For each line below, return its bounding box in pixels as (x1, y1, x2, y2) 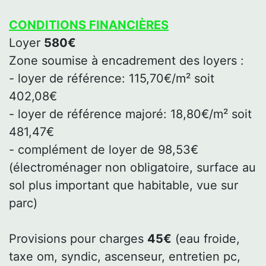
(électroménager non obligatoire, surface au (9, 160, 256, 175)
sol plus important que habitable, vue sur (9, 178, 238, 192)
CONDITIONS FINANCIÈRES (9, 17, 169, 32)
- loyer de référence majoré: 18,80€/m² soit (9, 106, 252, 121)
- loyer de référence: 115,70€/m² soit (9, 71, 214, 85)
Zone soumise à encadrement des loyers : (9, 53, 244, 68)
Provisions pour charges (9, 231, 147, 246)
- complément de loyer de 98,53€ (9, 142, 198, 157)
